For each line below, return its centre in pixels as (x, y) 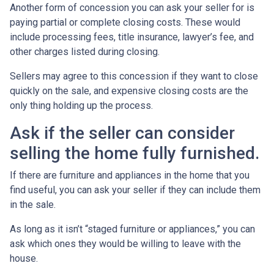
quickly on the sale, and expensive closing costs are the (129, 91)
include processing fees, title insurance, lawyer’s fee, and (132, 37)
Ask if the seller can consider (122, 133)
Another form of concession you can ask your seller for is (132, 8)
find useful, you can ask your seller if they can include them (135, 190)
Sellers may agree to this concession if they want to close (134, 76)
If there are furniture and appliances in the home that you (130, 175)
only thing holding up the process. (81, 106)
